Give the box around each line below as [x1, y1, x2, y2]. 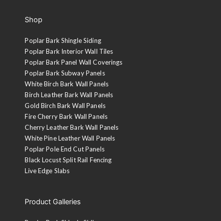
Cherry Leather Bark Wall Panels [25, 123, 119, 132]
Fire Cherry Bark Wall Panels [25, 112, 108, 121]
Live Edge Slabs [25, 167, 70, 175]
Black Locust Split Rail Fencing [25, 156, 112, 164]
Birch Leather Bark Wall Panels [25, 91, 113, 99]
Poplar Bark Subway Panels [25, 69, 105, 77]
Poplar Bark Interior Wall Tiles [25, 47, 113, 56]
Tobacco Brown [11, 120, 64, 130]
